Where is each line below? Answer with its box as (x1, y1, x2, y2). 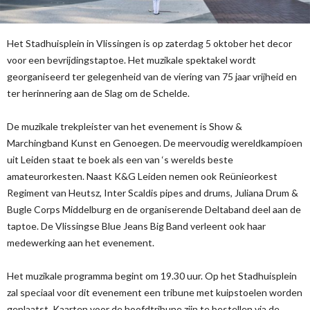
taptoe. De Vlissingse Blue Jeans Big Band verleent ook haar (7, 219, 266, 232)
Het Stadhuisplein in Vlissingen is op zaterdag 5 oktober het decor (7, 37, 292, 49)
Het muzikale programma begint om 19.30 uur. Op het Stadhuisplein (7, 269, 297, 282)
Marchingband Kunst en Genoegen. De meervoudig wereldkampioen (7, 136, 302, 149)
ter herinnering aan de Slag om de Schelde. (7, 86, 190, 99)
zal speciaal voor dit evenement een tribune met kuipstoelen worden (7, 286, 302, 298)
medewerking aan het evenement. (7, 236, 154, 248)
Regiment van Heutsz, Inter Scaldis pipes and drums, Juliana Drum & (7, 186, 298, 199)
